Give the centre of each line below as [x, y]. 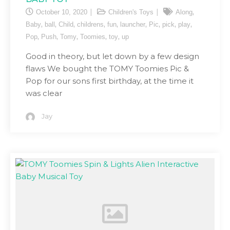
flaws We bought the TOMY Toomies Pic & [107, 69]
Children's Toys [131, 12]
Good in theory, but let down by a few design [112, 56]
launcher [133, 24]
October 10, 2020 [62, 12]
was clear [44, 93]
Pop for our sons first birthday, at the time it [110, 81]
